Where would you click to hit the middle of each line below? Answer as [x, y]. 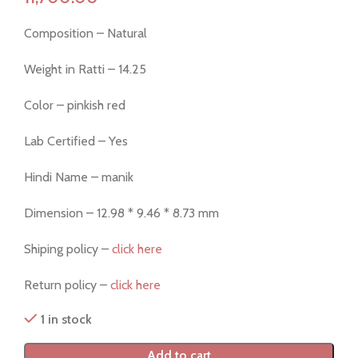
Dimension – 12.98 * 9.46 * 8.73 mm [121, 213]
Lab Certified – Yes [76, 141]
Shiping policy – [68, 249]
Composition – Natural [86, 34]
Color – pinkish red [75, 105]
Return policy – [66, 285]
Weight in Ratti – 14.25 [85, 70]
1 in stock [66, 320]
